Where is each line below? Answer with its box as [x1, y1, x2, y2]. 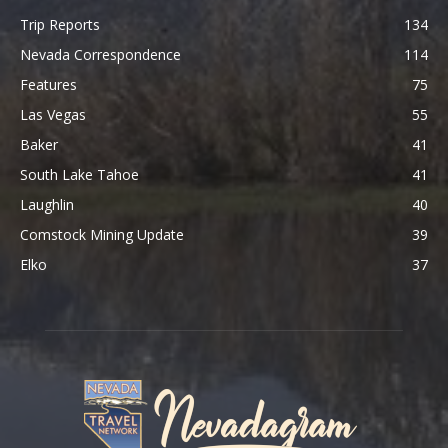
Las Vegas [20, 105, 86, 124]
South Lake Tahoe [20, 165, 139, 184]
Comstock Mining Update [20, 225, 184, 244]
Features [20, 75, 77, 94]
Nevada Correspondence [20, 45, 181, 64]
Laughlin [20, 195, 74, 214]
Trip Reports [20, 15, 100, 34]
